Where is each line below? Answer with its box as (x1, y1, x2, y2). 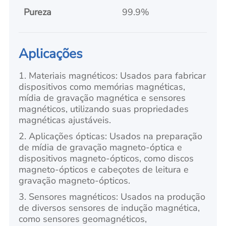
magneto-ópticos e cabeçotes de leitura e (19, 163, 189, 176)
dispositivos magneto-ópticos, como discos (19, 152, 194, 165)
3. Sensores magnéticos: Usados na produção (19, 191, 206, 203)
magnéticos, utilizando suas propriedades (19, 103, 189, 116)
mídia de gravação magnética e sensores (19, 92, 186, 104)
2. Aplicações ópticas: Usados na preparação (19, 130, 203, 143)
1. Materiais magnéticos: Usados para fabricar (19, 70, 206, 82)
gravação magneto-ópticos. (19, 175, 131, 187)
